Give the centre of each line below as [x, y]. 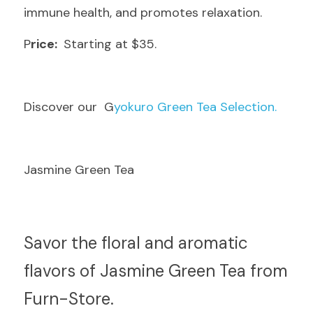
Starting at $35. [108, 44]
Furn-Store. [69, 299]
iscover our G [73, 107]
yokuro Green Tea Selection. [195, 107]
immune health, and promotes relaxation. [143, 13]
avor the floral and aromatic [141, 243]
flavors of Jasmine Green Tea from [156, 271]
